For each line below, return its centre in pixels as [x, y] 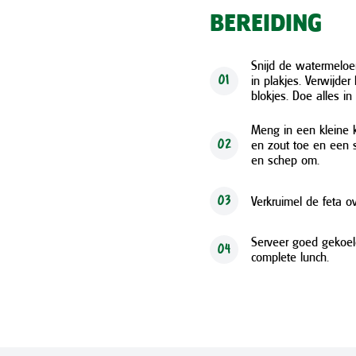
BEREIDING [266, 25]
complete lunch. [290, 257]
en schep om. [285, 160]
